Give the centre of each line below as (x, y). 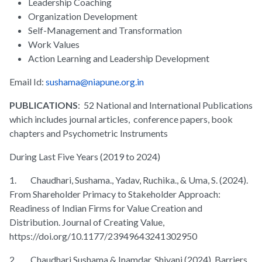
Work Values (54, 44)
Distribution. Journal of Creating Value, (88, 222)
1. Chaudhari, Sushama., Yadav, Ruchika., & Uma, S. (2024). (129, 180)
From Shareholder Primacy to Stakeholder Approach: (115, 194)
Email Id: (27, 82)
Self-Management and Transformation (105, 30)
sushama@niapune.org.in (95, 82)
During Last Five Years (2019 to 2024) (85, 157)
